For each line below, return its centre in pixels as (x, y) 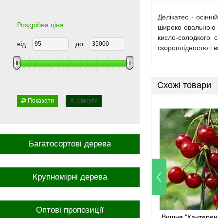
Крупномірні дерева (70, 177)
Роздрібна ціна (40, 25)
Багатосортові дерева (70, 144)
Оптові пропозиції (70, 210)
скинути (87, 101)
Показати (41, 101)
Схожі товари (184, 85)
